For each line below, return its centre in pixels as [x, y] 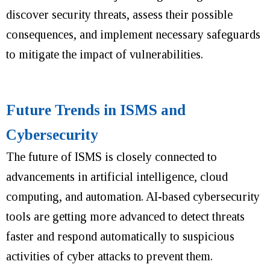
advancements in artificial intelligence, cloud [117, 176]
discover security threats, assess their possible [119, 14]
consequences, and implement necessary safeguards [133, 34]
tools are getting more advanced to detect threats [125, 216]
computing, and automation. [76, 196]
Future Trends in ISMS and [96, 110]
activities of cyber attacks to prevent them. [109, 256]
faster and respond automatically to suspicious [120, 236]
